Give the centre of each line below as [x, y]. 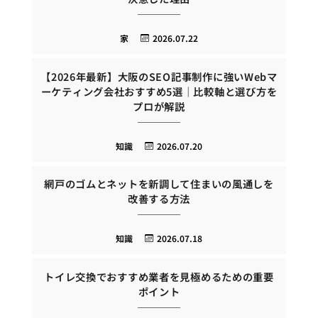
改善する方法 [159, 199]
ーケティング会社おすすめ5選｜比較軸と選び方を [159, 91]
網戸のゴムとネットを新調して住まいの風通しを [159, 184]
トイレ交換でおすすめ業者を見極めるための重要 [159, 276]
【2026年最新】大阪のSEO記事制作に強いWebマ [159, 76]
